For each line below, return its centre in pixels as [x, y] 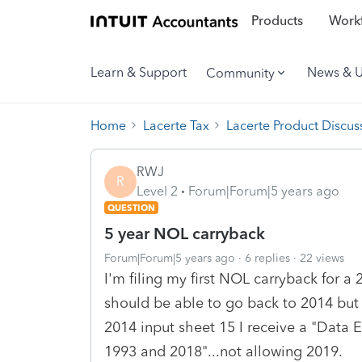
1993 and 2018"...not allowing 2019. [227, 351]
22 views [322, 258]
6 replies [267, 258]
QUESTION [131, 207]
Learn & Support [139, 72]
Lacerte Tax [176, 125]
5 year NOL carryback [185, 233]
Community [240, 73]
